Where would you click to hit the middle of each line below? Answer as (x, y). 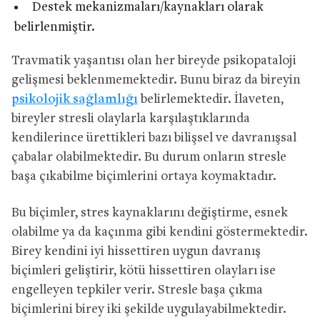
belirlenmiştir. (55, 28)
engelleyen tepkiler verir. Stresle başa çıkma (137, 290)
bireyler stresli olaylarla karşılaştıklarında (131, 119)
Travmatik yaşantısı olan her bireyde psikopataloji (154, 61)
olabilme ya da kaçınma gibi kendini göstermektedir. (160, 232)
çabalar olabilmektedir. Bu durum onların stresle (149, 157)
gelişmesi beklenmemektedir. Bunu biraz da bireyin (156, 80)
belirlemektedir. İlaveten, (211, 99)
